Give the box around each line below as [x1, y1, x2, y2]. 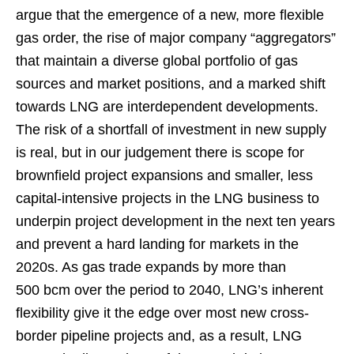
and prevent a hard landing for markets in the [16, 235, 299, 252]
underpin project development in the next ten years [16, 213, 335, 229]
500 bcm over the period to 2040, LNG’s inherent [16, 281, 323, 298]
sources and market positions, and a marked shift [16, 75, 326, 92]
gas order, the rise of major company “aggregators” [16, 29, 336, 46]
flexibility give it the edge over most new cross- [16, 304, 309, 321]
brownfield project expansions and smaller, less [16, 167, 313, 183]
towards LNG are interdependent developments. [16, 98, 318, 115]
